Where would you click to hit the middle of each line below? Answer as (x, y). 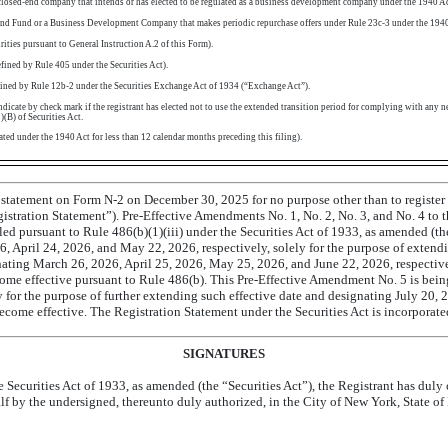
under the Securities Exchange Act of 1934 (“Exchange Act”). (192, 86)
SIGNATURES (224, 354)
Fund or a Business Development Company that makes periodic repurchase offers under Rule (189, 23)
